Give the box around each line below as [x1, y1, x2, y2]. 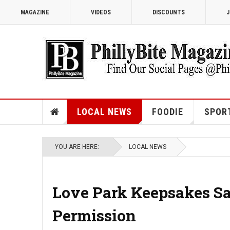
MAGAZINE [21, 9, 49, 16]
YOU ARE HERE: [55, 143, 102, 150]
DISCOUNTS [152, 9, 185, 16]
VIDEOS [91, 9, 111, 16]
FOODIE [151, 106, 183, 117]
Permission [52, 205, 136, 225]
